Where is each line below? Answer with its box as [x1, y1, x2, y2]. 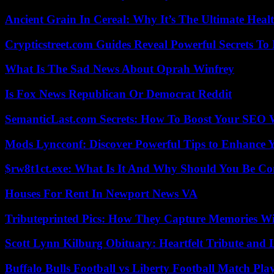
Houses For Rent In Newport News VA [5, 187, 198, 200]
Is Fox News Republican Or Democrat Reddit [5, 87, 232, 101]
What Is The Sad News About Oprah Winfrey [5, 62, 234, 76]
